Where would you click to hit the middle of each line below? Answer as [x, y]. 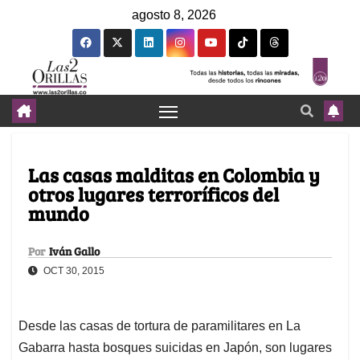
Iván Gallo [74, 252]
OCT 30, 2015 [73, 271]
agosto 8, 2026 [174, 15]
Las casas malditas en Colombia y [174, 175]
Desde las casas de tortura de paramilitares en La [160, 326]
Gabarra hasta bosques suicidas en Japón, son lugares [175, 348]
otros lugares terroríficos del [153, 194]
